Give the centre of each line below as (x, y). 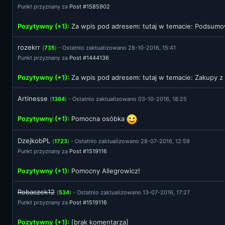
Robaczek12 (36, 192)
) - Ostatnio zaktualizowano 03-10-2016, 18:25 (126, 99)
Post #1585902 (90, 7)
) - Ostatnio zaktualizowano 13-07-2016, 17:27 (130, 192)
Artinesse (33, 98)
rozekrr (29, 47)
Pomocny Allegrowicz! (105, 171)
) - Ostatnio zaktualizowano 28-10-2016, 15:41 (115, 48)
